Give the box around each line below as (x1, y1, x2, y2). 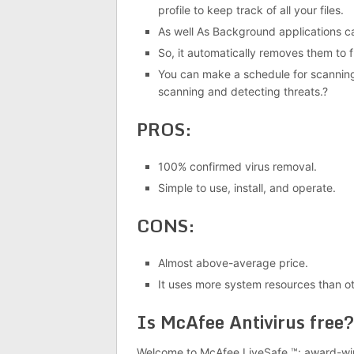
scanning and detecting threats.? (157, 84, 328, 98)
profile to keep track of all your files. (157, 2, 344, 17)
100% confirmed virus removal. (157, 159, 317, 173)
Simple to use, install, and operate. (157, 180, 336, 194)
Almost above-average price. (157, 255, 308, 269)
